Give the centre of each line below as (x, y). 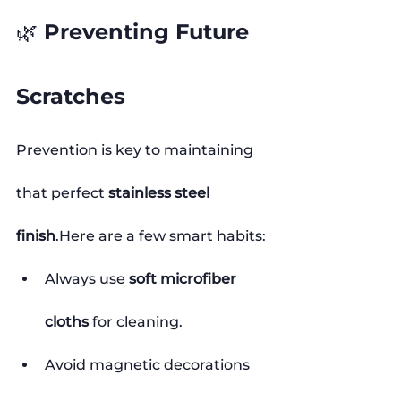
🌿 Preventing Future (136, 31)
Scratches (71, 96)
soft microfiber (184, 278)
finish (36, 235)
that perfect (62, 192)
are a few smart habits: (180, 235)
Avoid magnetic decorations (149, 364)
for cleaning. (136, 321)
